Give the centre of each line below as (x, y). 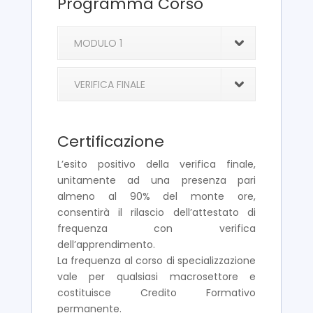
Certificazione (110, 141)
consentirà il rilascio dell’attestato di (156, 212)
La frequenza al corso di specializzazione (156, 260)
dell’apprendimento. (106, 244)
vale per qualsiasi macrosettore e (156, 276)
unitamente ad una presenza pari (156, 180)
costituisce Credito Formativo (156, 292)
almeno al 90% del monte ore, (156, 196)
